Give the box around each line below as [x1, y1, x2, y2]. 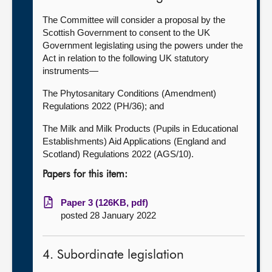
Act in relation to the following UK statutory [42, 53, 209, 63]
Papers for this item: [42, 170, 127, 180]
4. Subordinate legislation [42, 249, 184, 262]
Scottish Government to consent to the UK [42, 27, 210, 38]
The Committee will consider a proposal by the [42, 15, 225, 25]
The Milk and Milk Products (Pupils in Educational [42, 123, 238, 134]
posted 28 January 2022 [61, 210, 156, 220]
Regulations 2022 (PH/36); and [42, 101, 164, 111]
